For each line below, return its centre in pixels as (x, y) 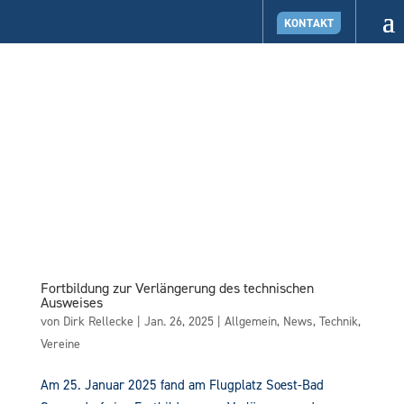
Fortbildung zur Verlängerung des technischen (177, 288)
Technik (338, 321)
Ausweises (73, 302)
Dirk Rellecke (98, 321)
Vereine (60, 344)
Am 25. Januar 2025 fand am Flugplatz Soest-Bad (182, 385)
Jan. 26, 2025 (179, 321)
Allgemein (250, 321)
